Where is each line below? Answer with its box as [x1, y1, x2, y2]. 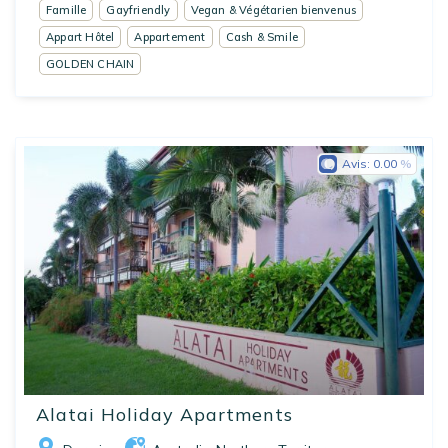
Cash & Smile [225, 29, 299, 44]
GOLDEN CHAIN [46, 56, 135, 71]
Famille [46, 2, 87, 17]
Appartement [134, 29, 206, 44]
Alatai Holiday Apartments [36, 403, 293, 427]
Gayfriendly [106, 2, 171, 17]
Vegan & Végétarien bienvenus [190, 2, 357, 17]
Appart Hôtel [46, 29, 115, 44]
